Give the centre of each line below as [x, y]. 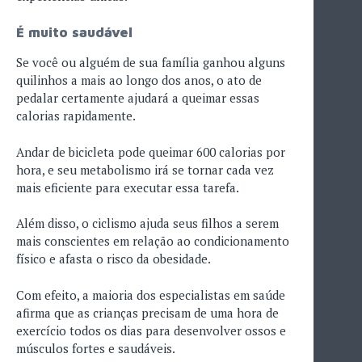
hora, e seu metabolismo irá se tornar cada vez [145, 169]
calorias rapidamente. [76, 116]
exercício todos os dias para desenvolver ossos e [151, 330]
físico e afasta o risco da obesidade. [114, 259]
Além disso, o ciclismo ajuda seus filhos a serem [147, 223]
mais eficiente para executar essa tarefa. [128, 187]
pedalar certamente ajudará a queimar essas [138, 98]
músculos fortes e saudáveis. [96, 348]
